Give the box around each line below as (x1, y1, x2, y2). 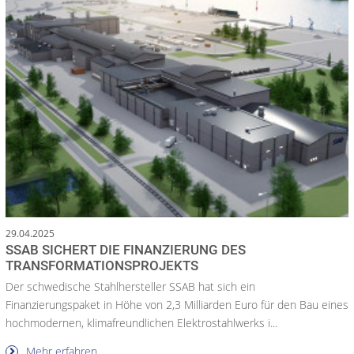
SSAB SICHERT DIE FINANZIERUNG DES (6, 242, 246, 258)
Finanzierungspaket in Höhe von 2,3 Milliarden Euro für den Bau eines (6, 297, 348, 313)
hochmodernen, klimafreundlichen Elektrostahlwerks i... (6, 315, 277, 331)
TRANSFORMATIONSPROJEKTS (6, 258, 198, 274)
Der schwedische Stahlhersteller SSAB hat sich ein (6, 279, 255, 295)
